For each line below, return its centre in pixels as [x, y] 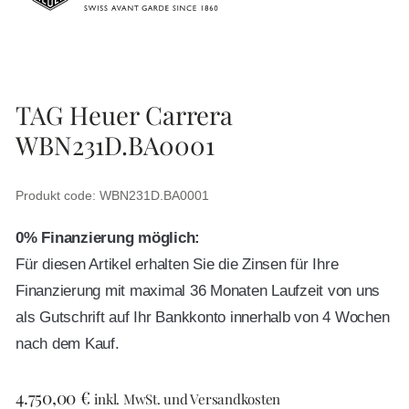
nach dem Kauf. [68, 344]
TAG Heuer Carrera [124, 115]
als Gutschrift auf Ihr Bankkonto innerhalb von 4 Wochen [203, 318]
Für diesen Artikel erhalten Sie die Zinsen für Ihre [177, 265]
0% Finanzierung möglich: [108, 238]
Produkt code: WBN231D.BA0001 [112, 196]
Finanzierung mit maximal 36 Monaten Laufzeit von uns [198, 291]
